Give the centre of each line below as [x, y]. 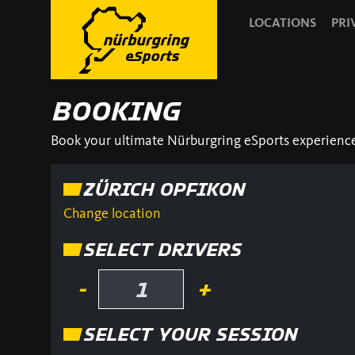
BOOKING [115, 111]
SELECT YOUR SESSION [189, 334]
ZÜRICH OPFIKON [163, 189]
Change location [112, 213]
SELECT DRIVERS [162, 250]
